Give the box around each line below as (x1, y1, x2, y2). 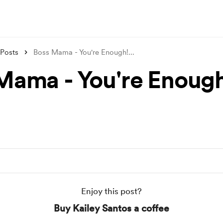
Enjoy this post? (81, 186, 142, 196)
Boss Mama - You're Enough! (33, 48, 130, 57)
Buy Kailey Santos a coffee (54, 203, 169, 214)
